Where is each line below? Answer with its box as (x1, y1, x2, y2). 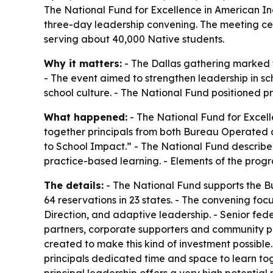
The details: (44, 179, 104, 191)
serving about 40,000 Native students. (44, 33, 224, 45)
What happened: (44, 111, 127, 123)
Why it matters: (44, 57, 122, 69)
